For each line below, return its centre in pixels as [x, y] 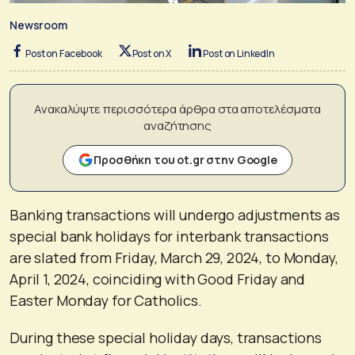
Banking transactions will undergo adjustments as [175, 214]
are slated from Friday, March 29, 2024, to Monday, [174, 257]
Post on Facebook [64, 53]
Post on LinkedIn [239, 53]
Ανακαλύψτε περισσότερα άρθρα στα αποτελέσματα [177, 109]
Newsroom [38, 25]
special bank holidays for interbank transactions [169, 236]
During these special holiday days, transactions [166, 337]
